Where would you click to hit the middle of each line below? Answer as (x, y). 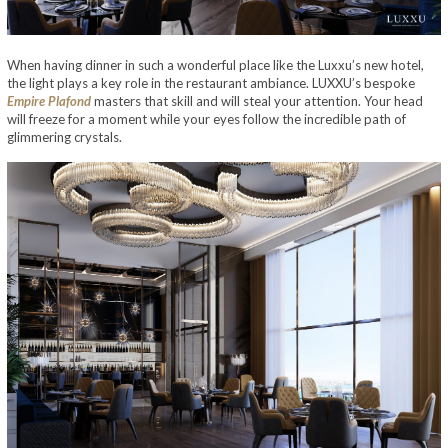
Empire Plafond (49, 100)
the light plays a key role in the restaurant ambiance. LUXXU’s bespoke (211, 82)
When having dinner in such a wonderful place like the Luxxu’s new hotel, (215, 64)
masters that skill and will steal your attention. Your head (257, 100)
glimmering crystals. (64, 136)
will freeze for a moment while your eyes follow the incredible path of (206, 118)
